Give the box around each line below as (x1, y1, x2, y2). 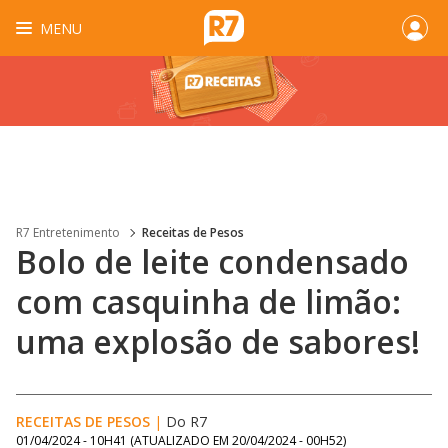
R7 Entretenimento (16, 224, 120, 241)
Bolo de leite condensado (16, 240, 409, 283)
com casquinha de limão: (16, 280, 401, 323)
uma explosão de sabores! (16, 320, 420, 363)
